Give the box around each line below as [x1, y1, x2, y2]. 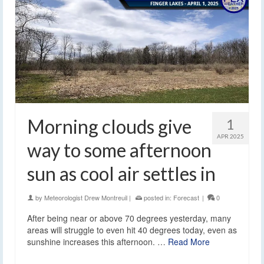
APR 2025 [217, 132, 244, 140]
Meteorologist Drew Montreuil [44, 192, 127, 202]
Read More [168, 235, 210, 247]
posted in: [142, 192, 173, 202]
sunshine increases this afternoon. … [27, 235, 168, 247]
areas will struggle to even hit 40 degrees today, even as [27, 223, 237, 236]
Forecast [173, 192, 199, 202]
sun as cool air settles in [27, 161, 216, 185]
